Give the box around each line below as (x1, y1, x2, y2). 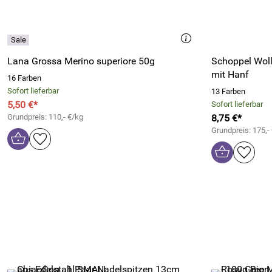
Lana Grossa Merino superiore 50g (7, 55, 155, 67)
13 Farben (211, 87, 245, 96)
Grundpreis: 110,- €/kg (7, 112, 83, 121)
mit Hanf (211, 69, 249, 80)
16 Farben (7, 73, 41, 83)
